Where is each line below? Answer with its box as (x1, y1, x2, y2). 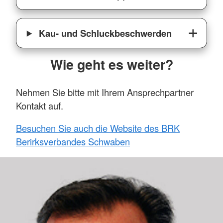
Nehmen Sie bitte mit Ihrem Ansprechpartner (16, 85, 194, 99)
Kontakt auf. (16, 99, 63, 112)
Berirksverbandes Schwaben (16, 134, 130, 148)
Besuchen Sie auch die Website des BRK (16, 121, 180, 134)
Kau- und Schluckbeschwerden (36, 26, 172, 40)
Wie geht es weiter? (50, 54, 173, 74)
